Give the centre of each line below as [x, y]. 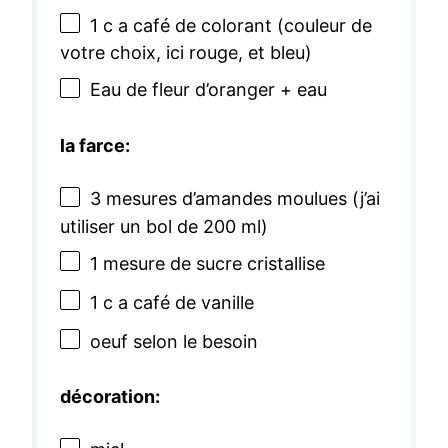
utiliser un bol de [131, 226]
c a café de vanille [175, 302]
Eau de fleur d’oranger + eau [208, 90]
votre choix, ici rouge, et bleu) [186, 53]
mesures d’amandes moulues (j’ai [240, 199]
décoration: [109, 397]
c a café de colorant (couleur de [235, 25]
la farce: [94, 146]
